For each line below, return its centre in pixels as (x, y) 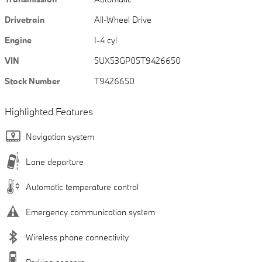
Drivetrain (25, 20)
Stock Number (32, 81)
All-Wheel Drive (123, 20)
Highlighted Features (49, 112)
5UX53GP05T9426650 (138, 61)
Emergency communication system (90, 212)
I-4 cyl (106, 40)
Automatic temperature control (82, 187)
